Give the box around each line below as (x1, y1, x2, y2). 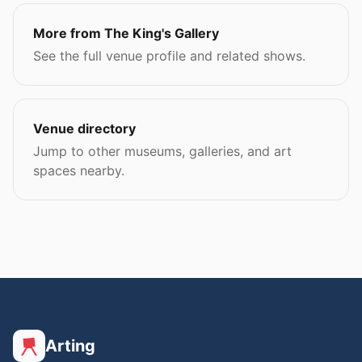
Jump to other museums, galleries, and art (33, 143, 292, 159)
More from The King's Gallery (33, 25, 219, 41)
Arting (45, 336, 95, 356)
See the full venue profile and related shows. (33, 48, 305, 64)
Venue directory (33, 120, 136, 137)
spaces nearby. (33, 162, 124, 179)
